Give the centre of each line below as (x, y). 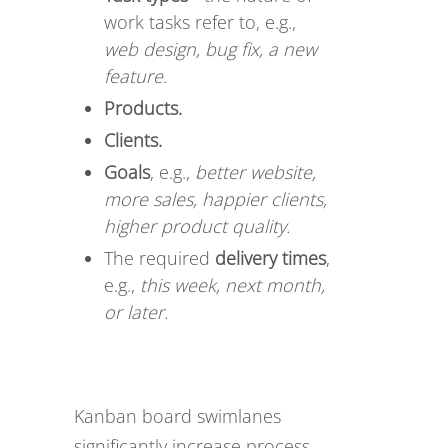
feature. (135, 76)
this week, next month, (232, 285)
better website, (255, 172)
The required (159, 258)
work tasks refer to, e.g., (200, 22)
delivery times (270, 258)
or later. (136, 312)
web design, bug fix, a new (210, 49)
